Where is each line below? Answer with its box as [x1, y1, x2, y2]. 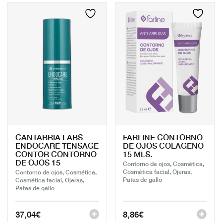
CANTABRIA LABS [15, 131, 83, 143]
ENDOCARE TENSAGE [15, 139, 99, 152]
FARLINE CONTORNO [123, 131, 203, 143]
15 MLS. [123, 148, 152, 160]
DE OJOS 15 [15, 156, 60, 168]
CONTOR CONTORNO [15, 148, 97, 160]
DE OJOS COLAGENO [123, 139, 204, 152]
